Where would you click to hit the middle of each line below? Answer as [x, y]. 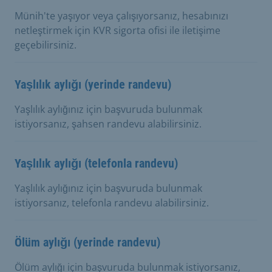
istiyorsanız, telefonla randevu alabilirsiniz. [112, 202]
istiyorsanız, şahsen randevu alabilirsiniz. [108, 124]
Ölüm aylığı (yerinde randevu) [87, 242]
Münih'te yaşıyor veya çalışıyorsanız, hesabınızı [121, 15]
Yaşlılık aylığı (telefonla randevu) [96, 163]
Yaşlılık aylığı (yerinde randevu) [93, 84]
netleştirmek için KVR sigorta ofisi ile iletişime [117, 30]
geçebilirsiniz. [46, 45]
